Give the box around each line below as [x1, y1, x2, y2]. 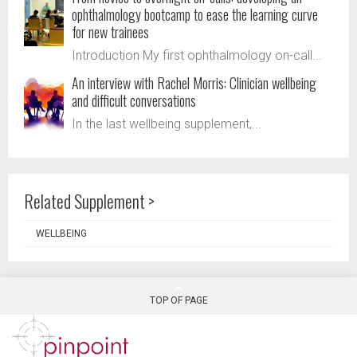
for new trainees [72, 21, 149, 42]
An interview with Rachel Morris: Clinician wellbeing [72, 72, 316, 93]
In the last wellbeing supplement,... [72, 116, 261, 131]
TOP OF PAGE [149, 294, 208, 306]
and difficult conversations [72, 89, 196, 111]
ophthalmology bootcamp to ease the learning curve [72, 3, 318, 25]
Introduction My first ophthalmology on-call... [72, 47, 322, 63]
